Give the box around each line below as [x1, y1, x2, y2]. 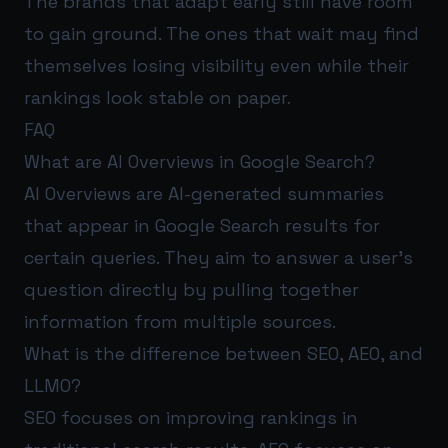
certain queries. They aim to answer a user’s [24, 245, 413, 269]
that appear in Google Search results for [24, 213, 380, 237]
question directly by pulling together [24, 277, 359, 301]
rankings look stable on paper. [24, 85, 291, 109]
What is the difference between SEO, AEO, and [24, 341, 423, 365]
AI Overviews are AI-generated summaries [24, 181, 384, 205]
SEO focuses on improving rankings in [24, 405, 358, 429]
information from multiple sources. [24, 309, 336, 333]
